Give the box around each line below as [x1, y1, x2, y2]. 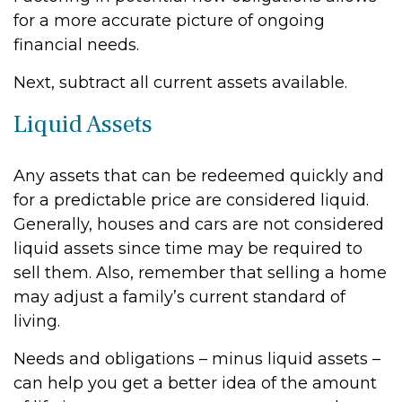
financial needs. [13, 35, 139, 55]
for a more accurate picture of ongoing [13, 11, 325, 31]
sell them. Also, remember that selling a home [13, 263, 387, 283]
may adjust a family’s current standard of [13, 287, 345, 307]
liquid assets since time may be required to [13, 239, 363, 258]
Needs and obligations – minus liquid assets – [13, 349, 380, 369]
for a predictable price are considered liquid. [13, 190, 369, 210]
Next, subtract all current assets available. [13, 73, 347, 92]
